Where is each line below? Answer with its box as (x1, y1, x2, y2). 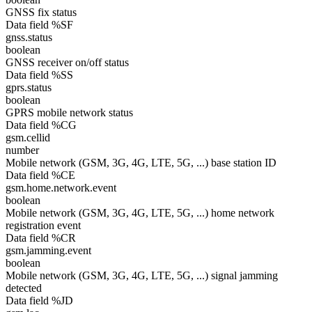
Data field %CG (6, 119, 77, 131)
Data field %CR (6, 232, 76, 244)
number (6, 144, 39, 156)
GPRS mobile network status (6, 107, 133, 118)
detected (6, 282, 42, 294)
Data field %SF (6, 19, 73, 31)
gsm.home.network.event (6, 182, 116, 194)
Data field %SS (6, 69, 73, 81)
